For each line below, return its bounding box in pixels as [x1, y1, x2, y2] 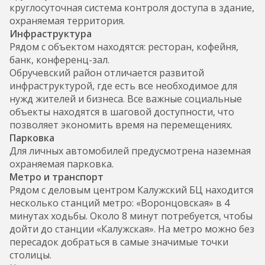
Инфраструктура [9, 27, 92, 40]
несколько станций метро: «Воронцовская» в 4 [9, 196, 230, 209]
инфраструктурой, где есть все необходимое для [9, 79, 237, 92]
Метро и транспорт [9, 170, 104, 183]
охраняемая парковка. [9, 157, 114, 170]
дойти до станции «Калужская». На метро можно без [9, 222, 254, 235]
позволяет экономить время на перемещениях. [9, 118, 232, 131]
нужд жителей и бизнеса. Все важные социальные [9, 92, 242, 105]
